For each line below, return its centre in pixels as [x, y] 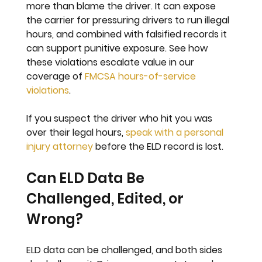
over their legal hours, [76, 133]
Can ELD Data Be [87, 178]
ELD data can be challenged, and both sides [126, 250]
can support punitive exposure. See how [118, 49]
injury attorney [60, 147]
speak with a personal [176, 133]
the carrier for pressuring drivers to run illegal [129, 20]
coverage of [56, 77]
